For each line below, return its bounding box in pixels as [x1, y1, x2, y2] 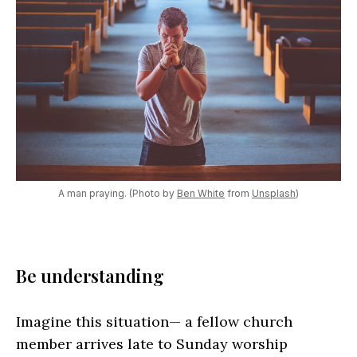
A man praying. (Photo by [58, 187, 177, 200]
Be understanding [16, 264, 164, 288]
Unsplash [252, 187, 296, 200]
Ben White [177, 187, 225, 200]
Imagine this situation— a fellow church [16, 312, 292, 331]
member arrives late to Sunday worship [16, 335, 288, 354]
